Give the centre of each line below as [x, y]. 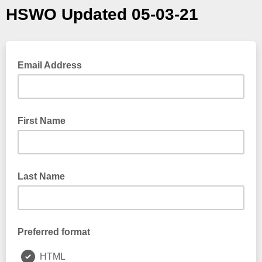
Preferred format [54, 232]
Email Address [51, 65]
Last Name [41, 176]
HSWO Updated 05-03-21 [102, 14]
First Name [42, 121]
